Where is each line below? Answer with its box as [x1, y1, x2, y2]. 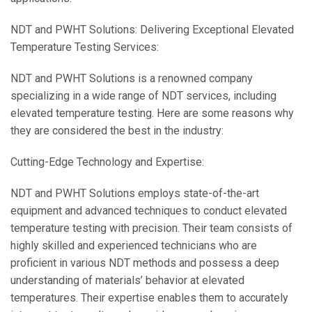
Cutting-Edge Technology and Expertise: [10, 155, 204, 169]
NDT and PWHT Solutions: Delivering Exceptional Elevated [10, 23, 294, 36]
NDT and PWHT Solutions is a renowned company [10, 72, 253, 85]
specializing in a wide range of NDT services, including [10, 89, 276, 102]
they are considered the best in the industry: [10, 124, 224, 137]
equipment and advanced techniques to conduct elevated [10, 204, 287, 217]
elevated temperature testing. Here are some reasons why [10, 107, 294, 120]
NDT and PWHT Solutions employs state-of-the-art [10, 187, 259, 200]
